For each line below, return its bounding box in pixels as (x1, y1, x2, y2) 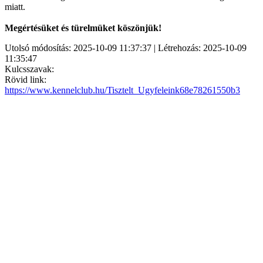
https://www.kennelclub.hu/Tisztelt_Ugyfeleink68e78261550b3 (5, 85, 240, 95)
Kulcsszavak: (5, 63, 54, 74)
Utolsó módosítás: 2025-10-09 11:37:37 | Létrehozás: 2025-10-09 (5, 42, 247, 53)
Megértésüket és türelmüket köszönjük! (5, 22, 161, 33)
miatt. (5, 1, 25, 12)
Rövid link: (5, 74, 46, 85)
